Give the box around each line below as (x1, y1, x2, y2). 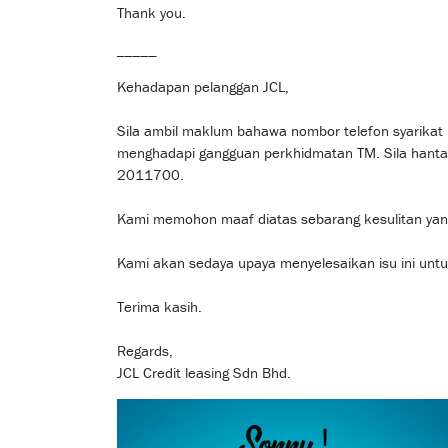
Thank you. (117, 3, 186, 23)
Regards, (117, 341, 173, 361)
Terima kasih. (117, 297, 202, 317)
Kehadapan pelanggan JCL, (117, 77, 289, 97)
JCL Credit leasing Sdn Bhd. (117, 363, 291, 383)
